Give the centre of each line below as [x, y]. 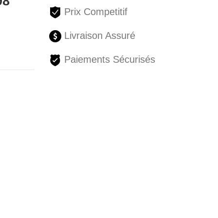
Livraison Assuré [98, 36]
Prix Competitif [94, 12]
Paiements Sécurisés [108, 60]
